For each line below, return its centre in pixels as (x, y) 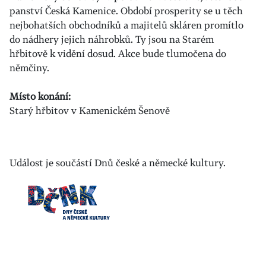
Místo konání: (40, 96)
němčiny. (29, 68)
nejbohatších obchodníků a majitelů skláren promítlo (126, 25)
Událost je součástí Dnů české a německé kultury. (118, 163)
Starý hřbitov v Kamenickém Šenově (90, 110)
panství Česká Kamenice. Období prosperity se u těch (126, 11)
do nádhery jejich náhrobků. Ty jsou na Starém (112, 39)
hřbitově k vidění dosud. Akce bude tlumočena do (118, 53)
